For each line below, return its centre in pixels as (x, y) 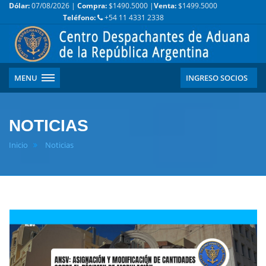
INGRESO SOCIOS (217, 78)
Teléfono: (80, 18)
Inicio (18, 145)
